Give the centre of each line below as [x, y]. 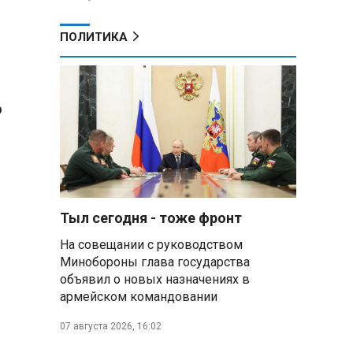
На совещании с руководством [151, 245]
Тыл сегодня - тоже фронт [151, 218]
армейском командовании [139, 297]
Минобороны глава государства [155, 262]
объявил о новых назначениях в [155, 279]
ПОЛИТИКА [94, 37]
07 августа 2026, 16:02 [111, 326]
